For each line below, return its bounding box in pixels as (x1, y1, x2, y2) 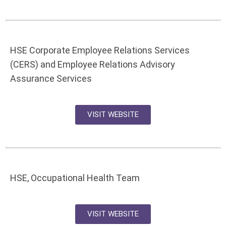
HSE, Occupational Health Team (10, 173, 140, 183)
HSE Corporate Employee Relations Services (10, 45, 190, 55)
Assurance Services (10, 73, 92, 84)
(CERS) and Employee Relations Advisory (10, 59, 175, 70)
